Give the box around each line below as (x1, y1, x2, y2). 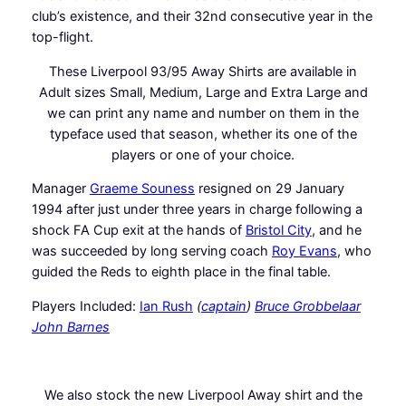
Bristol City (245, 222, 312, 239)
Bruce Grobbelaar (254, 297, 361, 314)
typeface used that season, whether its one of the (49, 125, 357, 142)
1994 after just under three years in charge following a (31, 201, 362, 218)
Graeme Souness (89, 180, 195, 198)
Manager (31, 180, 90, 198)
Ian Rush (139, 297, 193, 314)
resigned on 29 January (194, 180, 344, 198)
